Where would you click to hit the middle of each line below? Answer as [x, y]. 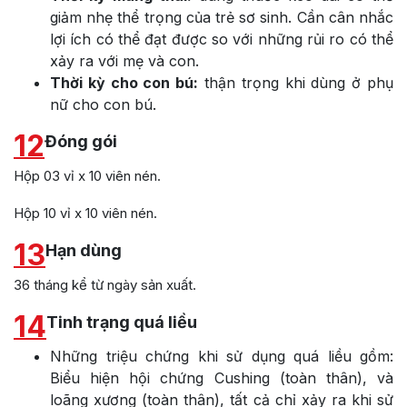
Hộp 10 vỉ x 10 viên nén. [85, 213]
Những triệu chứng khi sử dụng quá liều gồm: [222, 356]
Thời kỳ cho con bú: [124, 82]
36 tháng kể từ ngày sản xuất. [105, 284]
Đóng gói [81, 141]
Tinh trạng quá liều [122, 322]
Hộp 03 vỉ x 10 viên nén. [87, 175]
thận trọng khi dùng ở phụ [296, 82]
